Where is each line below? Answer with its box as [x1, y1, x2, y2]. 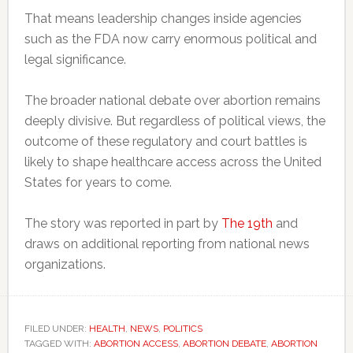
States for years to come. [24, 174, 172, 190]
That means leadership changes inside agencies [24, 10, 302, 26]
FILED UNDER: [24, 322, 89, 334]
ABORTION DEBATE [182, 337, 266, 349]
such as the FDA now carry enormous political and [24, 31, 317, 46]
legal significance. [24, 51, 126, 67]
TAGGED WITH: [24, 337, 94, 349]
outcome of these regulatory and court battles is [24, 133, 307, 149]
